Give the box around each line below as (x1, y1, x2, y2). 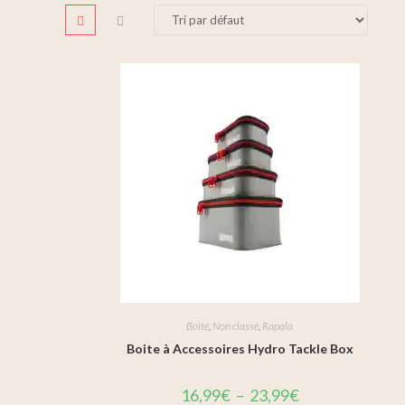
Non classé (212, 319, 259, 333)
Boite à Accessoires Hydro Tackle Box (126, 341, 353, 356)
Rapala (262, 319, 294, 333)
